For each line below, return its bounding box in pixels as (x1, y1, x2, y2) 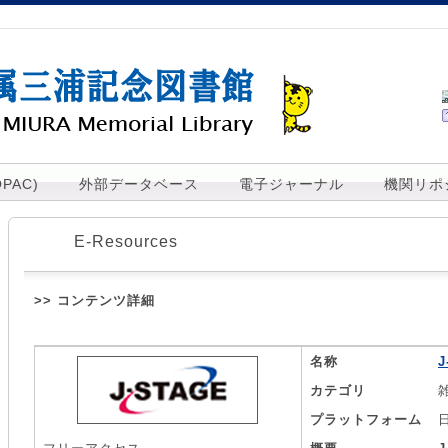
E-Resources (74, 233, 178, 250)
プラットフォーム (310, 412, 422, 427)
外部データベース (79, 176, 199, 192)
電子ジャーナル (239, 176, 344, 192)
